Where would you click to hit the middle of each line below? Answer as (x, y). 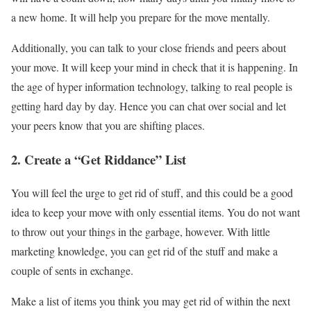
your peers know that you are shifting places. (108, 125)
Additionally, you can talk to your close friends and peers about (149, 47)
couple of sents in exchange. (72, 271)
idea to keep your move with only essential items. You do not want (155, 212)
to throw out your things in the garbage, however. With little (141, 232)
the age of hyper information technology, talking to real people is (152, 86)
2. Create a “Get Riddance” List (99, 159)
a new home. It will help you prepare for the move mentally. (141, 17)
